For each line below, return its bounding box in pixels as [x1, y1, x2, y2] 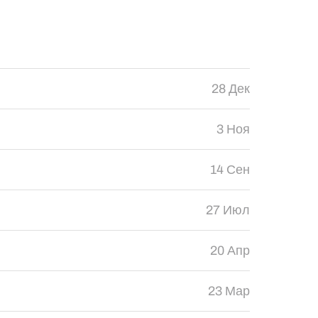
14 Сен [209, 163, 250, 177]
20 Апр [209, 243, 250, 258]
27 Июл [205, 203, 250, 217]
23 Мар [207, 284, 250, 298]
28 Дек [211, 82, 250, 96]
